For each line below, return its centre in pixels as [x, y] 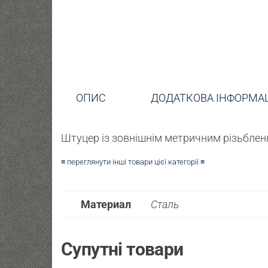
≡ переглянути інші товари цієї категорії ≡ [133, 162]
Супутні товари [122, 249]
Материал [106, 204]
